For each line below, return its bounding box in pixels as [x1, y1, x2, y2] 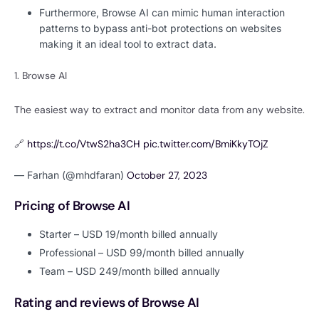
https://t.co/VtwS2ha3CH [27, 137, 140, 151]
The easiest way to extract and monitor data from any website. [14, 103, 305, 117]
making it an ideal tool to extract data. [39, 38, 219, 51]
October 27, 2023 [127, 169, 207, 182]
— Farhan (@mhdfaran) [14, 169, 127, 182]
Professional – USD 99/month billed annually [39, 246, 244, 258]
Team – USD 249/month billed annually [39, 264, 220, 277]
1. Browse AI [14, 69, 67, 83]
